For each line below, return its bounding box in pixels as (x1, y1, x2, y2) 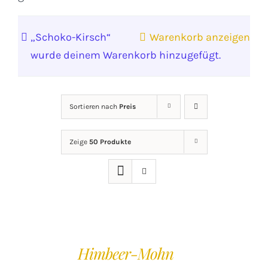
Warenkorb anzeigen (150, 31, 250, 44)
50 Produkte (89, 138, 131, 146)
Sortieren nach (69, 102, 119, 111)
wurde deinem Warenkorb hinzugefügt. (31, 48, 221, 62)
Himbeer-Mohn (78, 243, 174, 264)
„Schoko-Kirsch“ (31, 31, 111, 44)
